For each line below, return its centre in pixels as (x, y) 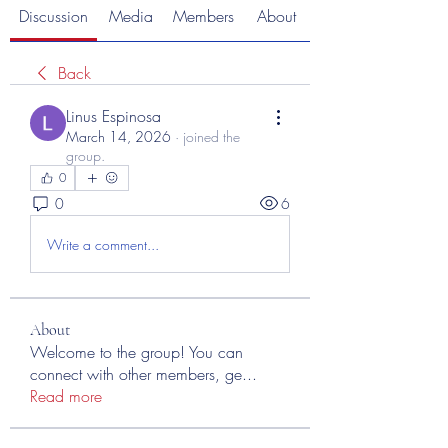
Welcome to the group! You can (136, 352)
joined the (211, 136)
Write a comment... (103, 244)
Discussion (53, 16)
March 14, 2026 (118, 136)
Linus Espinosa (113, 116)
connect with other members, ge (136, 374)
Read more (66, 396)
